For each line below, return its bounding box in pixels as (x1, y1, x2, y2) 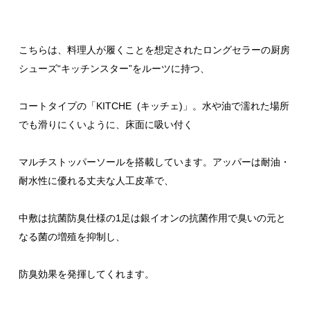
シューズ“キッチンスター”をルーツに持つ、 (19, 63, 210, 75)
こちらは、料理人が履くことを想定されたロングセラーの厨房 (19, 44, 290, 56)
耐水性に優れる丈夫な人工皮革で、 (19, 175, 174, 187)
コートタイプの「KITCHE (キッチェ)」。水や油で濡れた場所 (19, 100, 289, 112)
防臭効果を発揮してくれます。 (19, 268, 154, 280)
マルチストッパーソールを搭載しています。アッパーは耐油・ (19, 156, 290, 168)
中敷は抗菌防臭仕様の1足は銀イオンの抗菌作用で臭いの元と (19, 212, 286, 224)
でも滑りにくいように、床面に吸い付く (19, 119, 193, 131)
